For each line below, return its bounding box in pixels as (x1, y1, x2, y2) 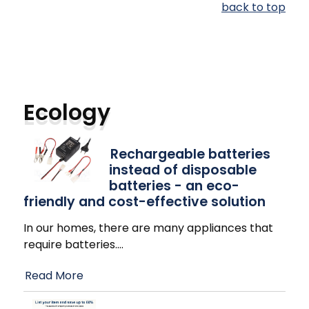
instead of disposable (109, 161, 257, 180)
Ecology (23, 97, 110, 128)
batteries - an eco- (109, 177, 239, 196)
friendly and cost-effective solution (23, 192, 266, 212)
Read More (25, 268, 83, 283)
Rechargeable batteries (110, 145, 270, 164)
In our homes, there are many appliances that (23, 220, 273, 237)
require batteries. (23, 237, 117, 253)
